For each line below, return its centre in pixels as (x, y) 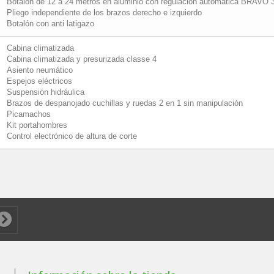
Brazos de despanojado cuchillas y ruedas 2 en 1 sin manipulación (125, 103)
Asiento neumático (40, 70)
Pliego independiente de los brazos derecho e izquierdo (104, 13)
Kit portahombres (37, 125)
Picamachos (29, 114)
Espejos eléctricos (39, 81)
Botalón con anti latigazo (50, 24)
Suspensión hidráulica (46, 92)
